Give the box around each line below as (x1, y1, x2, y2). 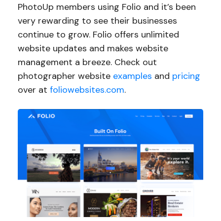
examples (112, 70, 152, 82)
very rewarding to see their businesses (17, 14, 177, 27)
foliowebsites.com (49, 83, 124, 96)
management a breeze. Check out (17, 56, 157, 68)
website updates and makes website (17, 42, 168, 54)
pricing (172, 70, 200, 82)
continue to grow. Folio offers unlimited (17, 28, 179, 40)
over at (17, 83, 50, 96)
